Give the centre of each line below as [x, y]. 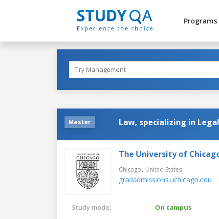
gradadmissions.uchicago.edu [165, 179]
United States [164, 169]
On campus [173, 207]
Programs [200, 21]
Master [80, 122]
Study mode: [91, 207]
